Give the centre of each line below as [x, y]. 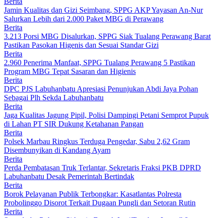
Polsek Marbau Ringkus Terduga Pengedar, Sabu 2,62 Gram [97, 141]
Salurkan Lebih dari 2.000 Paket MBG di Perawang [84, 18]
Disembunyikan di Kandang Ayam [57, 150]
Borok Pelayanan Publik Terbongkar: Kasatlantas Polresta [93, 194]
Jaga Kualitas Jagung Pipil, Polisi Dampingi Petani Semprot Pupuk [106, 115]
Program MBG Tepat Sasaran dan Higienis [70, 71]
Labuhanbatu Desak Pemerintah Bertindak [69, 176]
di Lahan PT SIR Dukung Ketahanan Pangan [74, 124]
